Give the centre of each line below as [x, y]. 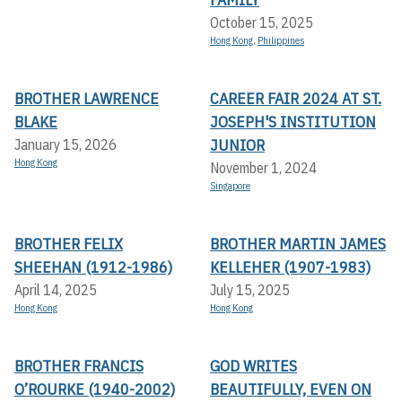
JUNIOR [237, 145]
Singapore [230, 186]
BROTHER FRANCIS [79, 366]
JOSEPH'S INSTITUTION [293, 122]
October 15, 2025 [262, 23]
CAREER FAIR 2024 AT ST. [296, 99]
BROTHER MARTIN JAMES [298, 244]
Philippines [281, 41]
